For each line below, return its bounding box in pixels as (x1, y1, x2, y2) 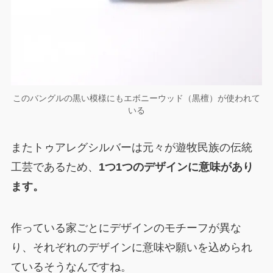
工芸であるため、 (10, 161, 99, 174)
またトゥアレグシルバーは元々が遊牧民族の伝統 (10, 141, 252, 154)
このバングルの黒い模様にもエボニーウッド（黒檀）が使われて (13, 93, 260, 103)
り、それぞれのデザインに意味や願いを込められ (10, 241, 252, 254)
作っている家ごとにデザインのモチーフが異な (10, 222, 241, 235)
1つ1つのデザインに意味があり (98, 161, 253, 174)
